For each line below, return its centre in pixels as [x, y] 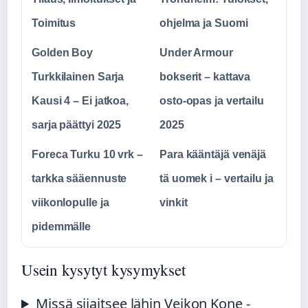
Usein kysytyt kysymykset [103, 269]
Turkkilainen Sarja [78, 76]
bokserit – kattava [205, 76]
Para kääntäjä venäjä [213, 154]
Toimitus [54, 23]
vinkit [174, 202]
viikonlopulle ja [70, 202]
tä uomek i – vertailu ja [217, 178]
